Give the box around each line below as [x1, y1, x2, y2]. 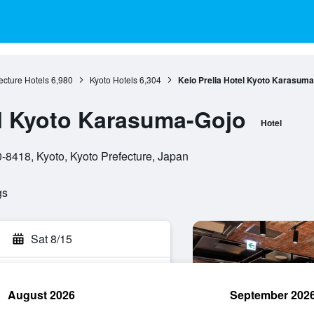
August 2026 [8, 287, 75, 303]
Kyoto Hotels [89, 74, 137, 86]
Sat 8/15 [31, 231, 72, 247]
